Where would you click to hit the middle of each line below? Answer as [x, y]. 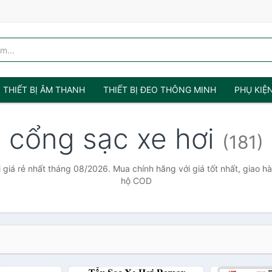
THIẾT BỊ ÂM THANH [44, 90]
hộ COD [136, 181]
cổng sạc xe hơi [115, 138]
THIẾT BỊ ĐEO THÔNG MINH [160, 90]
